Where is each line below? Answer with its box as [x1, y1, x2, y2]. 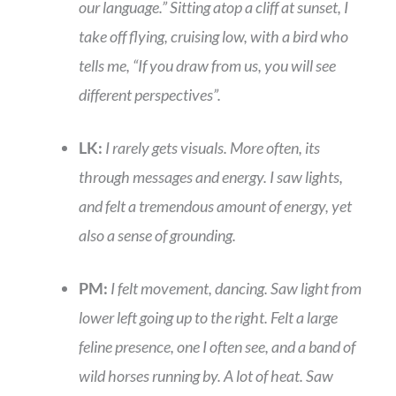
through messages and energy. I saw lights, [79, 167, 343, 187]
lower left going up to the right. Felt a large [79, 308, 338, 328]
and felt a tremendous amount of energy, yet [79, 196, 352, 217]
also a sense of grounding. [79, 225, 239, 246]
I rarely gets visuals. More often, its [105, 138, 320, 158]
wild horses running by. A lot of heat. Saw [79, 366, 333, 386]
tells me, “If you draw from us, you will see [79, 56, 336, 76]
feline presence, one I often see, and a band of [79, 337, 355, 357]
